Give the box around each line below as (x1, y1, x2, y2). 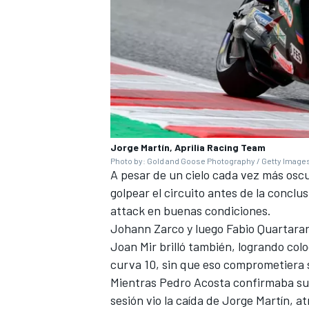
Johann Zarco (110, 220, 184, 236)
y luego (184, 220, 226, 236)
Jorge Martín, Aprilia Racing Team (110, 141, 266, 153)
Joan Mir (110, 238, 157, 254)
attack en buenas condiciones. (110, 202, 271, 218)
